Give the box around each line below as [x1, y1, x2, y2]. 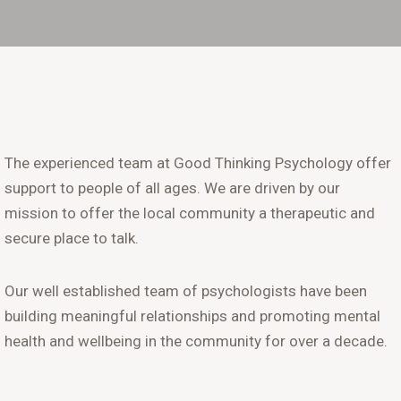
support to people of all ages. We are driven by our [4, 179, 340, 197]
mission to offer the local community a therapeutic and [4, 204, 375, 222]
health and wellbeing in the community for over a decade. [4, 331, 388, 350]
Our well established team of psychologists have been [4, 281, 367, 300]
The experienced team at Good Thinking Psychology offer [4, 154, 391, 172]
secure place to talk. [4, 229, 139, 247]
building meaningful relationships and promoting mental [4, 306, 380, 325]
